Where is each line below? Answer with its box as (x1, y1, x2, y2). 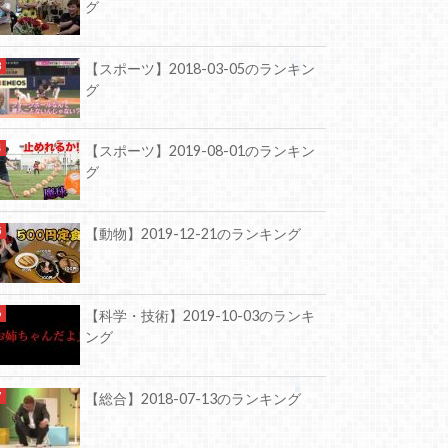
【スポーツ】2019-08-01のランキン (85, 142, 315, 160)
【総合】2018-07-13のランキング (85, 389, 301, 407)
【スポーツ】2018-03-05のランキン (85, 59, 315, 77)
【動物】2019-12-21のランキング (85, 224, 301, 242)
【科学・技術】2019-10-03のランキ (85, 307, 315, 325)
